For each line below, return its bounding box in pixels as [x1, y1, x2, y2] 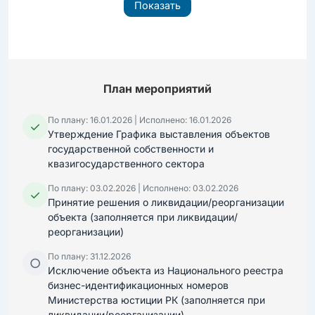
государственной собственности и [48, 143, 214, 155]
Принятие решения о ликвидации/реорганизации [48, 196, 284, 208]
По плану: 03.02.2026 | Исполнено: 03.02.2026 [48, 183, 238, 193]
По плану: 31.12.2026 [48, 251, 131, 262]
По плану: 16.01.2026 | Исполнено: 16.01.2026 [48, 115, 231, 125]
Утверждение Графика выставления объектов [48, 128, 270, 140]
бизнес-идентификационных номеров [48, 279, 229, 291]
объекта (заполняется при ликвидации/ [48, 211, 238, 223]
